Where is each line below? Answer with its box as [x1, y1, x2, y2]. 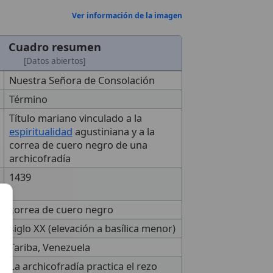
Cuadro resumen [8, 39, 101, 54]
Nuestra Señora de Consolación [9, 73, 155, 87]
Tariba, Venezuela [9, 240, 90, 254]
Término [9, 92, 48, 106]
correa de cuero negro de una [9, 138, 147, 152]
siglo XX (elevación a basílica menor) [9, 221, 175, 235]
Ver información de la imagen [72, 10, 183, 21]
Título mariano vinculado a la [9, 111, 142, 125]
